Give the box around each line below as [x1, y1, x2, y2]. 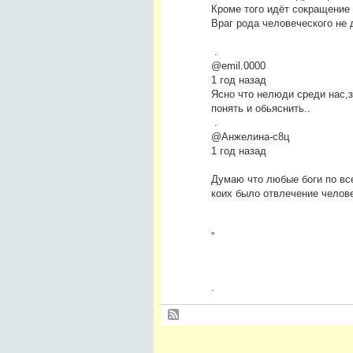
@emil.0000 [210, 59, 266, 72]
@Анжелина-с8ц [210, 130, 289, 143]
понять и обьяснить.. [210, 102, 310, 114]
